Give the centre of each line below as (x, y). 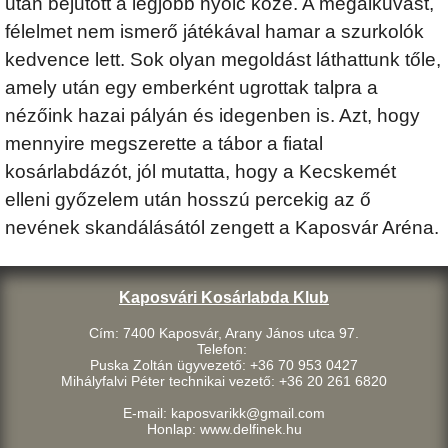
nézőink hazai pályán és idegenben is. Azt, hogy (212, 115)
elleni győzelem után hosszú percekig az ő (188, 199)
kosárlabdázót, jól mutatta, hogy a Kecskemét (200, 171)
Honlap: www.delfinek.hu (224, 429)
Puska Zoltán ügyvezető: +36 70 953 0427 (224, 365)
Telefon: (224, 349)
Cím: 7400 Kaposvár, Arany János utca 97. (224, 333)
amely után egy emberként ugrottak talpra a (191, 87)
